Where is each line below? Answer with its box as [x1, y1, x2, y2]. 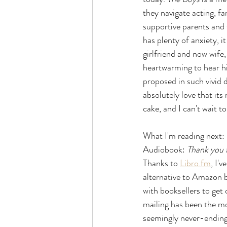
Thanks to [143, 157, 180, 170]
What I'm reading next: [143, 129, 224, 142]
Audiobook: [143, 143, 187, 156]
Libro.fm [180, 157, 211, 170]
